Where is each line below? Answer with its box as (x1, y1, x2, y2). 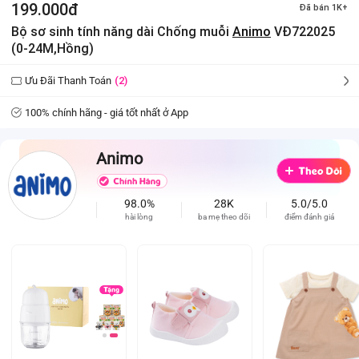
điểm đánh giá (284, 212, 334, 221)
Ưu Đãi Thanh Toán (25, 75, 111, 87)
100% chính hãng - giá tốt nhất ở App (25, 107, 188, 119)
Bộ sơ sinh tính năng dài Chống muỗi (11, 24, 232, 39)
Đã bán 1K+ (300, 2, 348, 13)
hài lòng (125, 212, 153, 221)
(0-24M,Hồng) (11, 41, 94, 56)
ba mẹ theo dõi (198, 212, 250, 221)
